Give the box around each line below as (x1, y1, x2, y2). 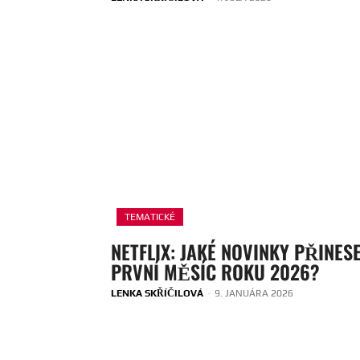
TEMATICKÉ (125, 211, 175, 223)
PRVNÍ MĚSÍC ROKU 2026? (111, 257, 320, 287)
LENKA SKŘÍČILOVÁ (111, 288, 203, 300)
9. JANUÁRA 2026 (215, 288, 293, 300)
